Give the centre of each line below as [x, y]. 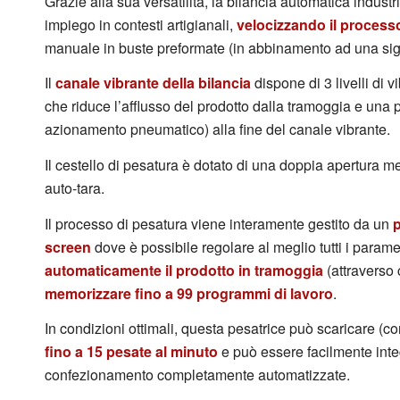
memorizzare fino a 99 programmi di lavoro [189, 293]
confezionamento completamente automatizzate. [197, 375]
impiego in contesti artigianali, [141, 24]
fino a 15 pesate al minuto [131, 352]
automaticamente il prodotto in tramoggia [184, 270]
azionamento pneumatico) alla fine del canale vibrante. [217, 129]
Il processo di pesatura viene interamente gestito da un [219, 223]
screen [68, 246]
